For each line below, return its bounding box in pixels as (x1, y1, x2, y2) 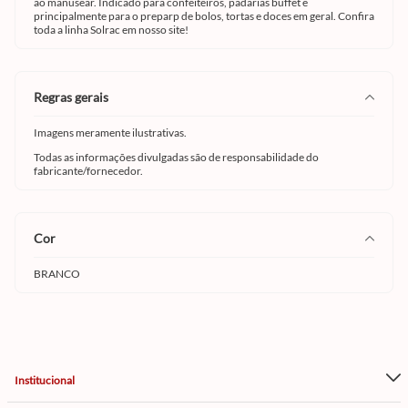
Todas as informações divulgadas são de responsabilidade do (34, 150, 319, 164)
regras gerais (42, 89, 108, 105)
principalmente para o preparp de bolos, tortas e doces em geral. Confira (34, 9, 374, 23)
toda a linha (34, 23, 90, 36)
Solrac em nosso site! (90, 23, 189, 36)
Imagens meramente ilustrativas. (34, 126, 187, 139)
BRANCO (34, 267, 80, 280)
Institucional (15, 372, 75, 387)
